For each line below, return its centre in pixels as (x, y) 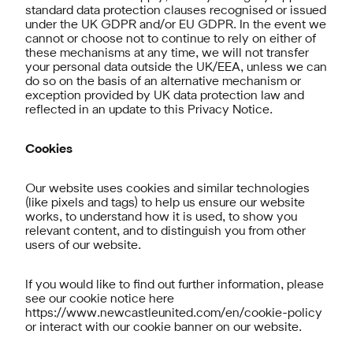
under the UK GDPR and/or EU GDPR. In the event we (176, 25)
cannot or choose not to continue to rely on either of (171, 39)
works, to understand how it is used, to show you (161, 217)
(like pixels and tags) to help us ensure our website (165, 203)
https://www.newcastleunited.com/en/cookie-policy (174, 314)
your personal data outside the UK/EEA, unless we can (176, 68)
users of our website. (83, 246)
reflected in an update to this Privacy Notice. (149, 110)
